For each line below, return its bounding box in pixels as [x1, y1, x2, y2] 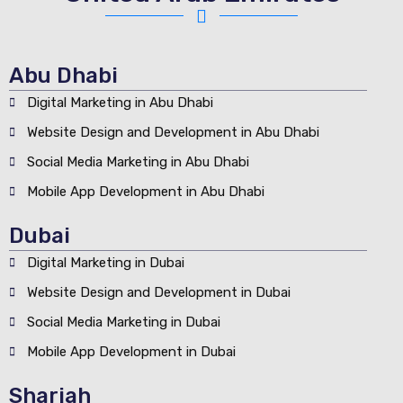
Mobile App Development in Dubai [27, 343, 236, 360]
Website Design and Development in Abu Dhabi [27, 123, 319, 140]
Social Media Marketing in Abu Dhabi [27, 153, 249, 170]
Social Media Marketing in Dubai [27, 313, 220, 330]
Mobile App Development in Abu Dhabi [27, 183, 264, 200]
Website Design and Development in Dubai [27, 283, 291, 300]
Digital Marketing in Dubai [27, 254, 184, 271]
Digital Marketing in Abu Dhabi [27, 94, 213, 111]
